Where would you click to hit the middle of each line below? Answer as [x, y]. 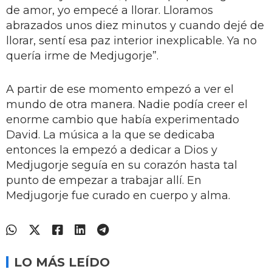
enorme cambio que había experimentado [123, 119]
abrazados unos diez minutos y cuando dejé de [135, 25]
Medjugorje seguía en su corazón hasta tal [122, 165]
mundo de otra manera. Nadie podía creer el [127, 104]
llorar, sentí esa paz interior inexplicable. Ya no [131, 40]
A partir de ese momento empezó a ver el [120, 89]
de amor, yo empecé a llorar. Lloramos [110, 10]
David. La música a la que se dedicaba [110, 134]
